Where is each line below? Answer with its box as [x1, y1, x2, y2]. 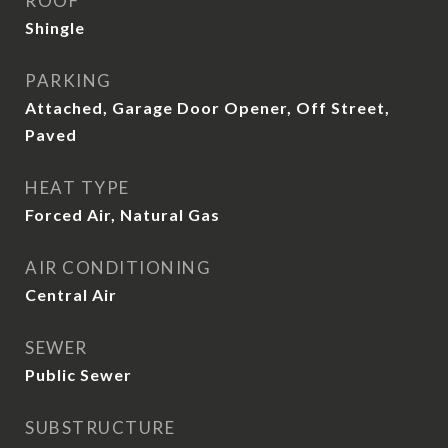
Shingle [25, 18, 85, 37]
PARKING [25, 70, 112, 91]
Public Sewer [25, 365, 132, 384]
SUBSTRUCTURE [25, 417, 175, 438]
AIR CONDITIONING [25, 257, 211, 278]
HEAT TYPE [25, 177, 130, 198]
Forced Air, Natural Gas [25, 205, 220, 224]
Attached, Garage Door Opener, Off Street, [25, 98, 390, 117]
